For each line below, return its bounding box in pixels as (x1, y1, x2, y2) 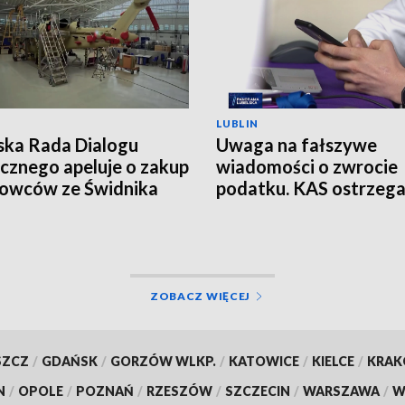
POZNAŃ (76, 382, 134, 399)
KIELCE (311, 353, 354, 369)
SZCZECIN (225, 382, 290, 399)
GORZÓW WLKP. (109, 353, 216, 369)
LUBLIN (216, 117, 259, 129)
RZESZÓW (146, 382, 212, 399)
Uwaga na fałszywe (216, 133, 377, 155)
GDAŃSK (41, 353, 98, 369)
